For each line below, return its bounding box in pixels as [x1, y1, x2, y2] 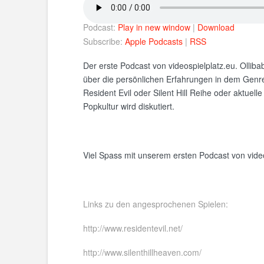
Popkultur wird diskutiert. [82, 100, 174, 113]
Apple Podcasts [124, 35, 183, 47]
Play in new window [117, 21, 190, 33]
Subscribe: [82, 35, 125, 47]
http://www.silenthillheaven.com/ [82, 246, 202, 259]
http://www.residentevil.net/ [82, 222, 183, 234]
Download [197, 21, 235, 33]
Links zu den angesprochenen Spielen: [82, 197, 228, 210]
